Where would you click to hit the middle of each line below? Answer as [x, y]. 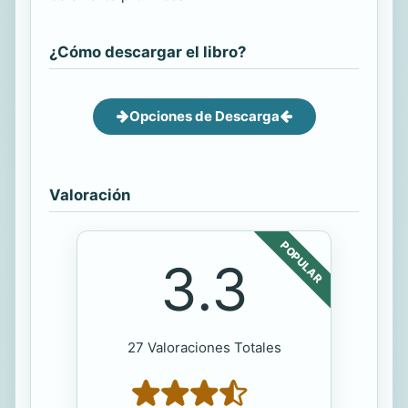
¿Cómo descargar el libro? [148, 51]
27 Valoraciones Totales [204, 347]
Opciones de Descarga [204, 116]
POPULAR [301, 262]
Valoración [90, 194]
